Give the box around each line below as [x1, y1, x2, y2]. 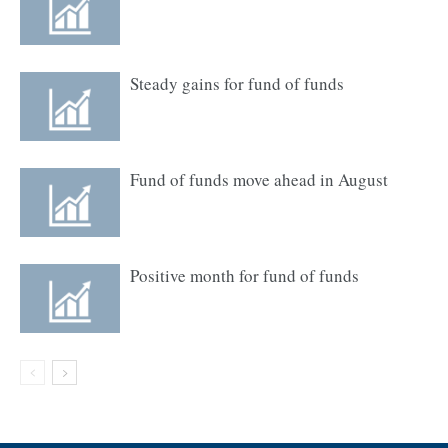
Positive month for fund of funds [130, 264, 359, 287]
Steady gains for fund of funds [130, 72, 344, 95]
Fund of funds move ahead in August [130, 168, 388, 191]
